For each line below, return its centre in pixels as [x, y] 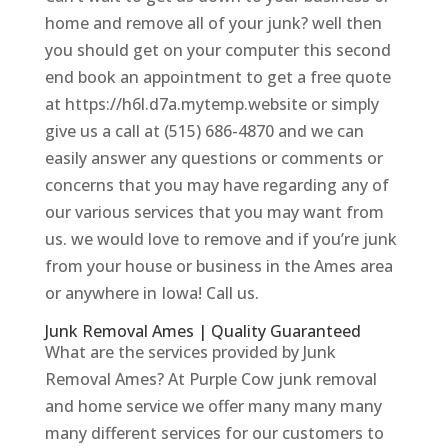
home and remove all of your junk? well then [213, 22]
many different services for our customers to [214, 432]
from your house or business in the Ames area [218, 265]
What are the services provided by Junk [190, 351]
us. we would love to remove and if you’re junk [220, 238]
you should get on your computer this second [217, 49]
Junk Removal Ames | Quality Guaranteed [202, 330]
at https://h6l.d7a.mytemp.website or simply [211, 103]
